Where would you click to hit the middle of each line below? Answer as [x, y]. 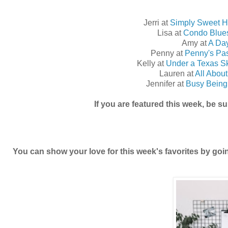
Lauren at [177, 73]
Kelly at [151, 63]
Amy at [195, 43]
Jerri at [157, 22]
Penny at [167, 53]
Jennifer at [166, 83]
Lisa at [170, 33]
